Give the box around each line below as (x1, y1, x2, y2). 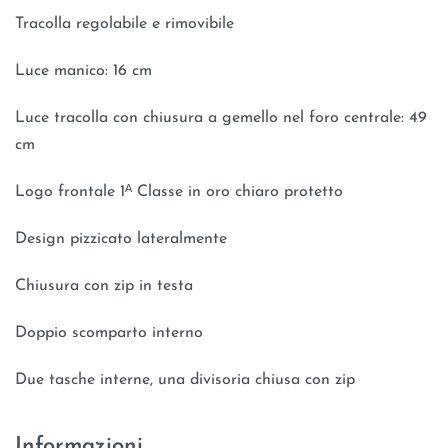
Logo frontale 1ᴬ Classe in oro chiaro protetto (15, 184, 343, 201)
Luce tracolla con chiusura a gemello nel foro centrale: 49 (15, 110, 427, 127)
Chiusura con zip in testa (15, 278, 193, 295)
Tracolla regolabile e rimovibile (15, 16, 234, 33)
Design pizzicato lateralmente (15, 231, 227, 248)
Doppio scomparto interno (15, 325, 203, 342)
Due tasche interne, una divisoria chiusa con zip (15, 372, 355, 389)
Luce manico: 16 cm (15, 63, 152, 80)
